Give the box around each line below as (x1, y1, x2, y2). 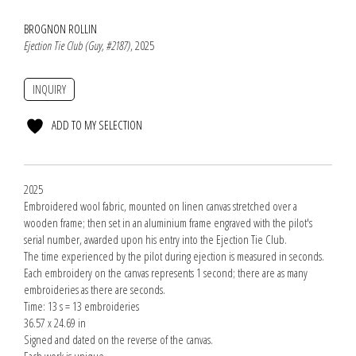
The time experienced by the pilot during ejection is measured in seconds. (24, 248, 324, 264)
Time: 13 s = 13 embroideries (24, 298, 139, 314)
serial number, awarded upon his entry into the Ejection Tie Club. (24, 231, 287, 247)
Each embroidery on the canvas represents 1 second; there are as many (24, 265, 308, 281)
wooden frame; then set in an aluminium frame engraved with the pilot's (24, 215, 312, 230)
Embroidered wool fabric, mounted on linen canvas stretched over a (24, 198, 297, 214)
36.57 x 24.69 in (24, 315, 86, 331)
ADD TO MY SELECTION (52, 117, 142, 133)
